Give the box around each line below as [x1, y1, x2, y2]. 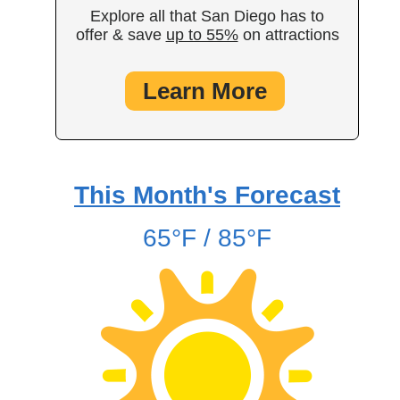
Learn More [143, 78, 267, 105]
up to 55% [165, 26, 238, 45]
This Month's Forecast [74, 181, 340, 210]
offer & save [75, 26, 166, 45]
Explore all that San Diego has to [90, 7, 324, 26]
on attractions [237, 26, 339, 45]
